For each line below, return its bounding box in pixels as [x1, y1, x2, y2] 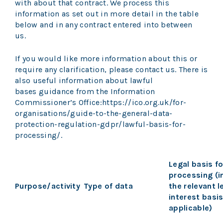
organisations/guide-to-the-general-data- [15, 109, 173, 118]
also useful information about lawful [15, 76, 153, 86]
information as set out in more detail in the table [15, 9, 199, 19]
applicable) [169, 203, 213, 213]
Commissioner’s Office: [15, 98, 103, 108]
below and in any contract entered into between [15, 20, 193, 30]
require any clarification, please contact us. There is [15, 65, 208, 75]
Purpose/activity [15, 181, 81, 191]
